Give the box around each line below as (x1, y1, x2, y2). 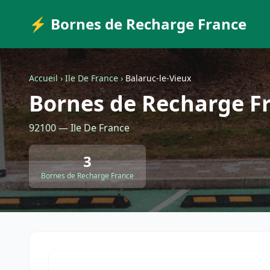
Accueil (29, 72, 58, 84)
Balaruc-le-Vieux (125, 72, 191, 84)
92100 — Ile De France (29, 121, 130, 134)
